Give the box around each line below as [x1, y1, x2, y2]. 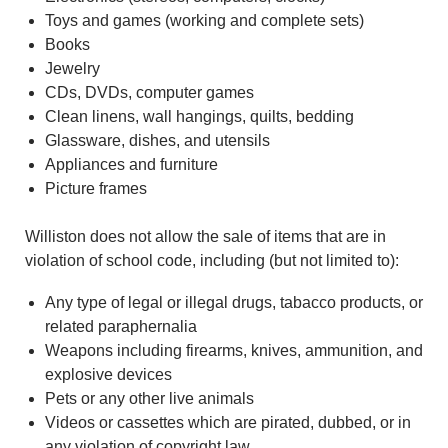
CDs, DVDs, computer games [45, 83, 254, 101]
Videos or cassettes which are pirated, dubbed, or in [45, 413, 411, 431]
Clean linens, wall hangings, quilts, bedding [45, 107, 354, 125]
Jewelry [45, 59, 100, 77]
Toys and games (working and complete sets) [45, 11, 364, 29]
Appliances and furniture [45, 155, 218, 173]
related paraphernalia [45, 317, 197, 335]
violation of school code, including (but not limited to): [25, 251, 399, 269]
